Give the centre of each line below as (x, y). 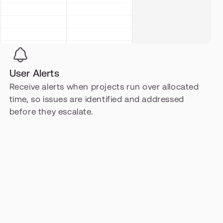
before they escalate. (51, 111)
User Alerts (34, 73)
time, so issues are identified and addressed (97, 99)
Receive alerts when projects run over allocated (104, 87)
